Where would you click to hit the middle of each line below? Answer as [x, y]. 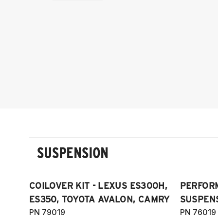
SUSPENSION [73, 153]
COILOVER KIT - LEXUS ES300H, [99, 185]
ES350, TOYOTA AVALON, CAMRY [100, 199]
